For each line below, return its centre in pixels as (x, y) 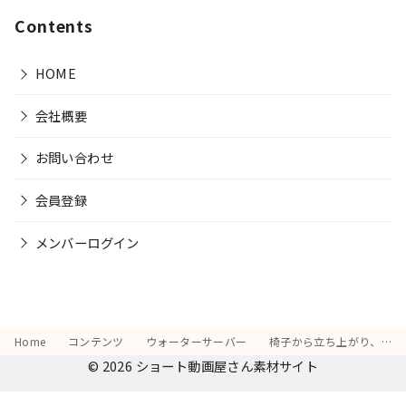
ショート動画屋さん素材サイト (227, 366)
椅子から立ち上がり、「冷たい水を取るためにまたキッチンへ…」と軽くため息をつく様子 (325, 342)
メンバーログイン (87, 242)
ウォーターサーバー (198, 342)
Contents (54, 25)
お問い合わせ (74, 158)
